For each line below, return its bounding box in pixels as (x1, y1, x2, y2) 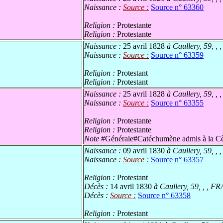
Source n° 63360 (151, 3, 204, 12)
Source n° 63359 (151, 51, 204, 60)
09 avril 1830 (123, 146, 165, 155)
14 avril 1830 (110, 182, 152, 191)
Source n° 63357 (151, 155, 204, 164)
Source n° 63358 (138, 191, 191, 200)
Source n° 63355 (151, 99, 204, 108)
